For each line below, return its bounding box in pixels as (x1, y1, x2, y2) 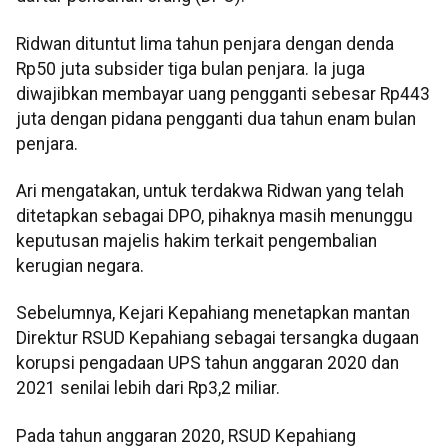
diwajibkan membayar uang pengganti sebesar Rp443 (16, 83, 430, 104)
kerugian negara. (16, 256, 144, 277)
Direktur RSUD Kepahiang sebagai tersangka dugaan (16, 328, 419, 349)
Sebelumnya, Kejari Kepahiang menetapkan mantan (16, 303, 410, 324)
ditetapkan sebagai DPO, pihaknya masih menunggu (16, 206, 413, 227)
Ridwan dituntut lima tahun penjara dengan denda (16, 33, 394, 54)
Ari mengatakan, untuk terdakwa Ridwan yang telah (16, 181, 404, 202)
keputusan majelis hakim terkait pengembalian (16, 231, 377, 252)
